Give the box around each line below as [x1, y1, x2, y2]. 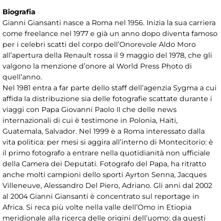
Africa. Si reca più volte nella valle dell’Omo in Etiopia [2, 202, 191, 212]
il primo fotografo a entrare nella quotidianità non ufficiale [2, 148, 210, 157]
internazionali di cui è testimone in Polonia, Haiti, [2, 115, 178, 125]
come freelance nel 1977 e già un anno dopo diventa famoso [2, 29, 218, 38]
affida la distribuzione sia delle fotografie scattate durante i [2, 94, 212, 103]
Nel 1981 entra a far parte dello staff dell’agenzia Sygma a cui [2, 83, 217, 92]
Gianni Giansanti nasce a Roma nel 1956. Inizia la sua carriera [2, 18, 216, 27]
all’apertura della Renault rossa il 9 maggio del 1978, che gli [2, 50, 212, 60]
